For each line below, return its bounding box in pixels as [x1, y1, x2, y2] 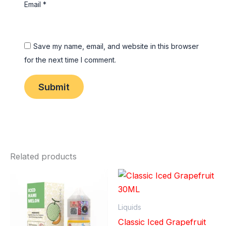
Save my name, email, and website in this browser [33, 42, 199, 51]
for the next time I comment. [24, 55, 117, 65]
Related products [10, 151, 77, 161]
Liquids [118, 203, 141, 212]
